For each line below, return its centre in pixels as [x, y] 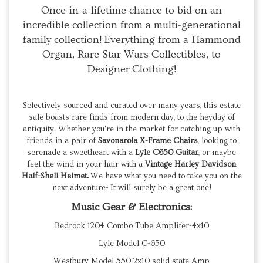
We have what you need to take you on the [165, 176]
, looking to [217, 141]
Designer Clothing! [131, 69]
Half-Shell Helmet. [55, 176]
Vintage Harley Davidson [190, 165]
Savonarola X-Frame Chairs [148, 141]
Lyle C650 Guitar [167, 153]
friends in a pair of [62, 141]
